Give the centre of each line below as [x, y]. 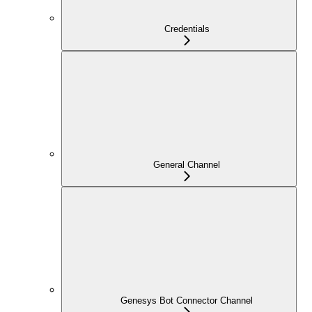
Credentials [187, 29]
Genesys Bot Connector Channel [187, 301]
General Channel [187, 165]
